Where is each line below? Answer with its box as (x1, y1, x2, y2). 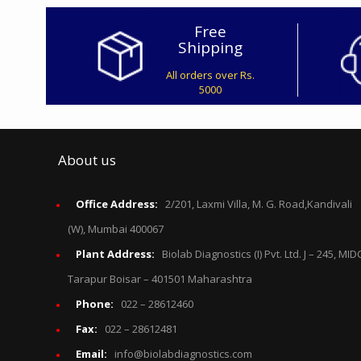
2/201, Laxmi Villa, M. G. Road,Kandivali (160, 196, 352, 211)
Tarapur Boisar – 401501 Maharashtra (68, 271, 252, 286)
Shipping (177, 36, 243, 58)
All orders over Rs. (165, 67, 255, 82)
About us (58, 150, 116, 169)
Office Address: (76, 196, 160, 211)
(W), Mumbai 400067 (68, 221, 164, 236)
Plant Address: (76, 246, 157, 261)
